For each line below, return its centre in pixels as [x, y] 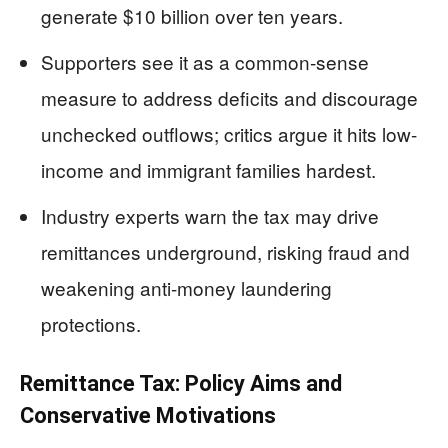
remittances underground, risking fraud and [225, 252]
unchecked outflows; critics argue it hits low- [229, 134]
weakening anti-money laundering [186, 288]
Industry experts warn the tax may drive [210, 216]
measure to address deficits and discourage [229, 98]
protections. [91, 324]
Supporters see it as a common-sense [205, 62]
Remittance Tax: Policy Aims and [181, 384]
